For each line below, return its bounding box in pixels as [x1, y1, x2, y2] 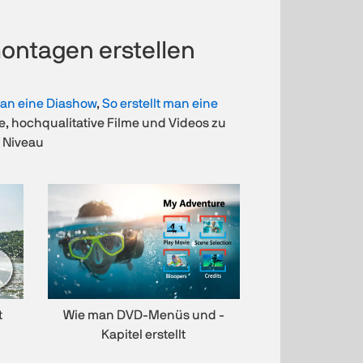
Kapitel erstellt [101, 328, 186, 342]
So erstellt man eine [102, 96, 218, 110]
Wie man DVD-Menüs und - [62, 309, 224, 322]
